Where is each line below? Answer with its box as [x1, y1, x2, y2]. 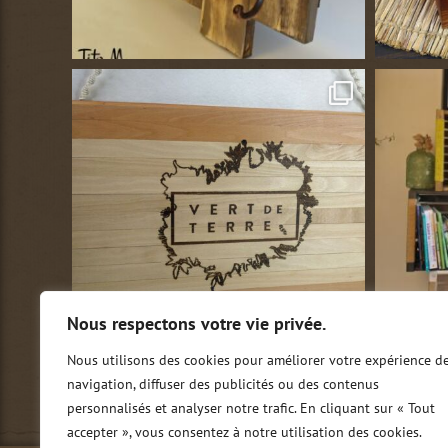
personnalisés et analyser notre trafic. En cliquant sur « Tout [67, 399, 435, 417]
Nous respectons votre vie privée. [67, 312, 326, 335]
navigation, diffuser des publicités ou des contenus [67, 375, 379, 393]
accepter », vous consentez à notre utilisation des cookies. [67, 423, 422, 441]
